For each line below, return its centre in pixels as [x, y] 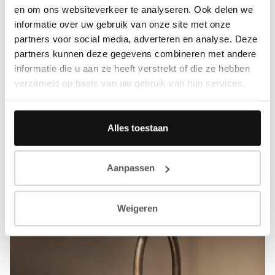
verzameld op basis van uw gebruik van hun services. [130, 83]
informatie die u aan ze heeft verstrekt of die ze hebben [132, 68]
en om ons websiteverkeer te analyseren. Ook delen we [134, 9]
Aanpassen [130, 168]
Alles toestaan [137, 128]
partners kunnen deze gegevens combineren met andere [135, 53]
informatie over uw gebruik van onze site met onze [122, 24]
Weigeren [137, 208]
